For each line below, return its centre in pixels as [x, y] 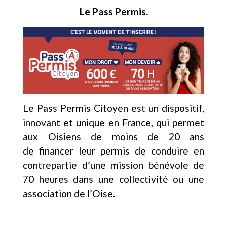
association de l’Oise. [69, 194]
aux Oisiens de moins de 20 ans [113, 137]
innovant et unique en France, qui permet [113, 123]
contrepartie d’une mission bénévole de [113, 165]
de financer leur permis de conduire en [113, 151]
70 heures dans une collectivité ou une [113, 179]
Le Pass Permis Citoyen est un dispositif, [113, 108]
